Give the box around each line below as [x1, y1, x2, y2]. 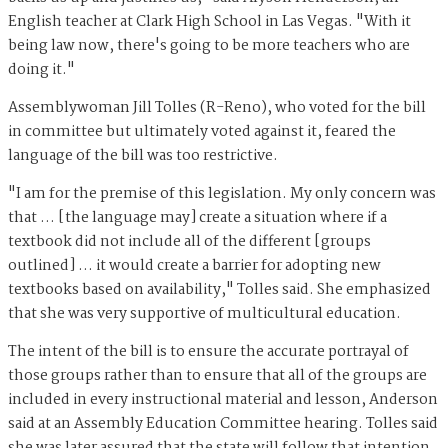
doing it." [8, 57, 75, 82]
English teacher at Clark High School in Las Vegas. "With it [8, 9, 411, 34]
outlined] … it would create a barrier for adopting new [8, 253, 381, 278]
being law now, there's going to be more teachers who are [8, 33, 410, 58]
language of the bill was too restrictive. [8, 143, 281, 168]
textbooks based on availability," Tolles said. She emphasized [8, 277, 431, 302]
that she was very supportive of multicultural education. [8, 301, 401, 326]
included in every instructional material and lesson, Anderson [8, 387, 438, 412]
